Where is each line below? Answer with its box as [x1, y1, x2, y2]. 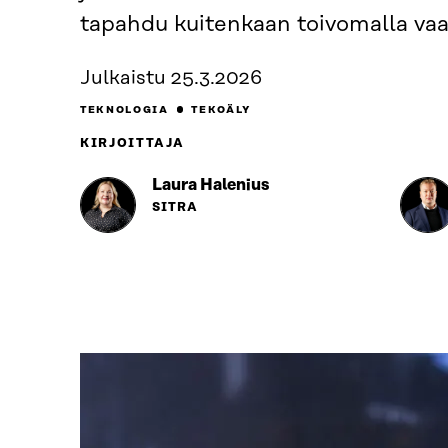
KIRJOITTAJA [80, 136, 185, 150]
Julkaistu [80, 67, 166, 89]
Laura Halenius [152, 175, 269, 194]
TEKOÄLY [191, 103, 252, 116]
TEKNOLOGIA [80, 103, 169, 116]
